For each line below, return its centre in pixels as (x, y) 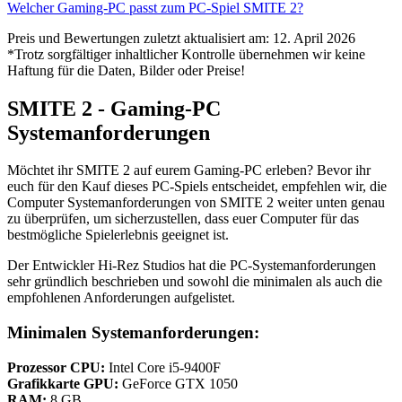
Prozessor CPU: (56, 367)
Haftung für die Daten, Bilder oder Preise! (126, 70)
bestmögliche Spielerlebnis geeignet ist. (118, 235)
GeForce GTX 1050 (178, 383)
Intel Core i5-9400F (163, 367)
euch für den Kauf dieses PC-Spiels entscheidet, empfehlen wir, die (197, 187)
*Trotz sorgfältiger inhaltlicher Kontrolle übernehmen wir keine (186, 54)
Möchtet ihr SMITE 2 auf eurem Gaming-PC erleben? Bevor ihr (189, 170)
